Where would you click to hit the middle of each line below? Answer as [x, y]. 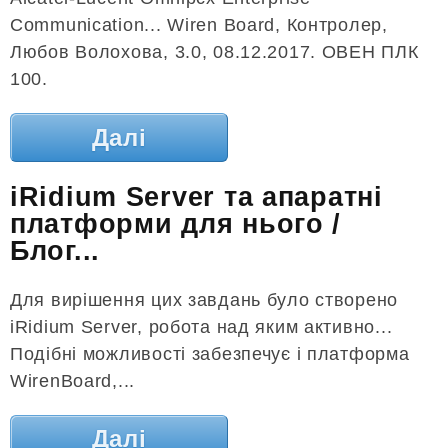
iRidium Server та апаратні [196, 197]
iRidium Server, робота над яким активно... [201, 327]
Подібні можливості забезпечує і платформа [210, 354]
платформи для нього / [176, 224]
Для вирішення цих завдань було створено [204, 300]
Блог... [55, 251]
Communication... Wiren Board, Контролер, [199, 25]
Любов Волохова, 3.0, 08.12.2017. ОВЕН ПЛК [214, 52]
